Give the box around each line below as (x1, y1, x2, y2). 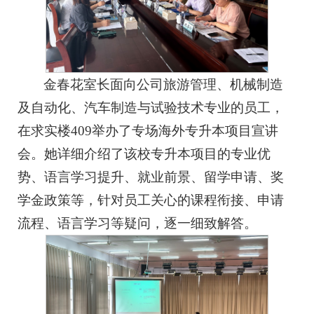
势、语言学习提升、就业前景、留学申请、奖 (18, 170, 284, 185)
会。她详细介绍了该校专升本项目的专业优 (18, 146, 271, 162)
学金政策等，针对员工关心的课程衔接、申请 (18, 193, 284, 208)
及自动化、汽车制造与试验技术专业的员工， (18, 100, 284, 116)
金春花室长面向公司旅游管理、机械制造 (43, 77, 284, 93)
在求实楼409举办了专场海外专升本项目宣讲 (18, 123, 278, 139)
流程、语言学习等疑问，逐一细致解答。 (18, 216, 257, 231)
